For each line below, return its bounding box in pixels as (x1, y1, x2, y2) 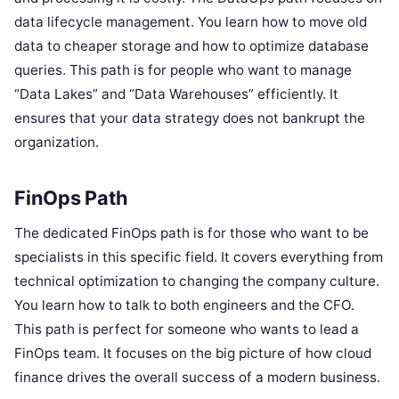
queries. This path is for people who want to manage (14, 61, 352, 79)
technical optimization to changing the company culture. (14, 272, 379, 289)
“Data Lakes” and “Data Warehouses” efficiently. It (14, 85, 338, 103)
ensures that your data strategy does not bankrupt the (14, 110, 365, 127)
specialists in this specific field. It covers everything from (14, 248, 383, 265)
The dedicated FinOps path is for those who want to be (14, 224, 369, 241)
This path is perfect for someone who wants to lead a (14, 320, 359, 338)
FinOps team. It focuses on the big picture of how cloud (14, 344, 371, 362)
